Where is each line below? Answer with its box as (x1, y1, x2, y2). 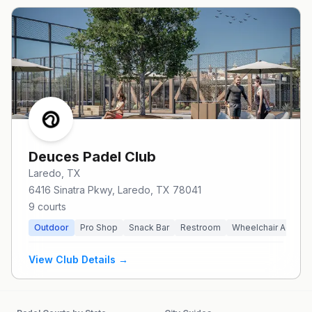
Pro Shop (80, 222, 118, 233)
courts (38, 201, 66, 212)
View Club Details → (29, 253, 128, 265)
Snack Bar (129, 222, 169, 233)
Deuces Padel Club (29, 148, 156, 165)
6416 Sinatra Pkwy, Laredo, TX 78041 (29, 184, 201, 196)
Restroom (180, 222, 221, 233)
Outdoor (34, 222, 69, 233)
